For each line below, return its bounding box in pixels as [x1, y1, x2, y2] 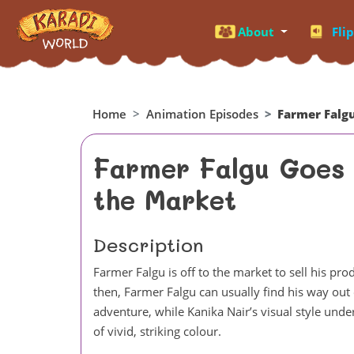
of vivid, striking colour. [93, 322, 221, 339]
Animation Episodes [146, 106, 258, 122]
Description [93, 232, 204, 257]
